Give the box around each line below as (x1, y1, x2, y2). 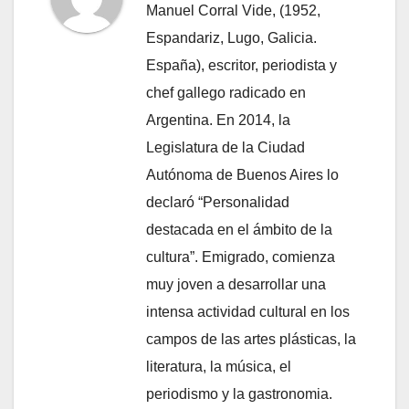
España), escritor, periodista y (146, 57, 337, 73)
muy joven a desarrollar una (146, 276, 326, 292)
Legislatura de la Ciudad (146, 139, 305, 155)
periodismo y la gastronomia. (146, 385, 332, 402)
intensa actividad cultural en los (146, 303, 350, 320)
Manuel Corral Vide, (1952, (146, 2, 320, 18)
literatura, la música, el (146, 358, 291, 374)
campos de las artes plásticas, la (146, 330, 356, 347)
